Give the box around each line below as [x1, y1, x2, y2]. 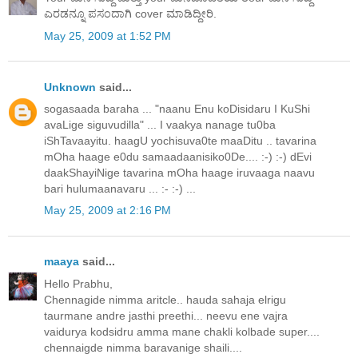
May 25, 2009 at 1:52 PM [44, 29, 171, 42]
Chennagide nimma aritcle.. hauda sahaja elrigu [44, 292, 286, 306]
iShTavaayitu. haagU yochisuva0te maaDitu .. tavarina [44, 133, 316, 147]
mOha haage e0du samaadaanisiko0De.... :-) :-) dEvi [44, 149, 312, 163]
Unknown [44, 80, 96, 93]
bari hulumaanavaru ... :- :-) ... [44, 181, 196, 195]
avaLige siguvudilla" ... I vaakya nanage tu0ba [44, 117, 276, 131]
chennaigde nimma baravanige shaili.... [44, 340, 242, 354]
